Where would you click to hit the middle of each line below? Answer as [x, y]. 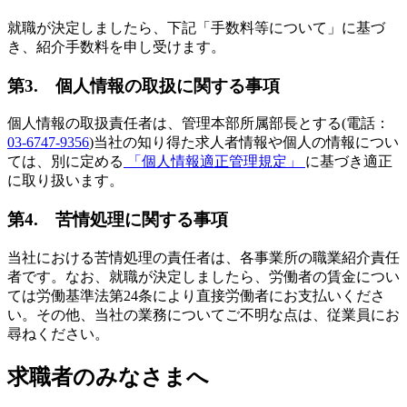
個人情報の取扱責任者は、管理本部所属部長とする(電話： [199, 124]
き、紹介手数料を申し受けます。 [116, 46]
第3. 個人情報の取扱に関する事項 [144, 85]
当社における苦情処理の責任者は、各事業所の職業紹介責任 [203, 257]
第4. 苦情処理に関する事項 [118, 220]
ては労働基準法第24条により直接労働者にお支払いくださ [196, 295]
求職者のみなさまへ [108, 377]
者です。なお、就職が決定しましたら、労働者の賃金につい [203, 276]
